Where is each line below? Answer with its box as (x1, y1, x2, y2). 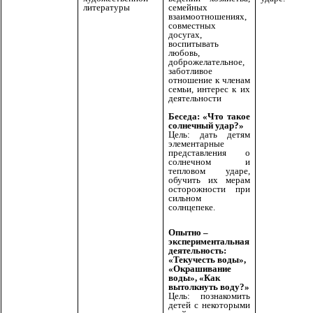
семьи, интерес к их (168, 84, 250, 95)
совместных (168, 20, 216, 31)
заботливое (168, 66, 212, 77)
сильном (168, 193, 201, 204)
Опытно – (168, 226, 208, 238)
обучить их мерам (168, 175, 250, 186)
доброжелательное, (168, 57, 245, 68)
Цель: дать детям (168, 129, 250, 140)
